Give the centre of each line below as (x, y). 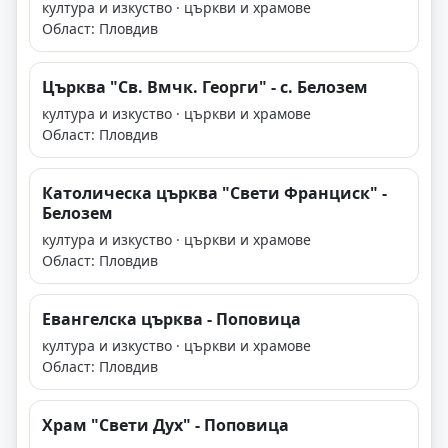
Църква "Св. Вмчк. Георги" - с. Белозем (205, 87)
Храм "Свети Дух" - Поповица (165, 425)
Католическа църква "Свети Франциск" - (214, 193)
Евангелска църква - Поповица (171, 319)
